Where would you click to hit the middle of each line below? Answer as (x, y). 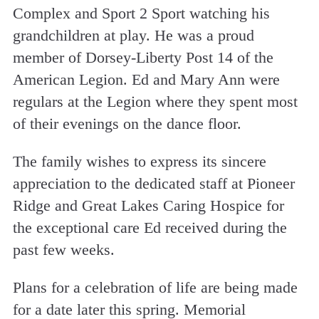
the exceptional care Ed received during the (150, 227)
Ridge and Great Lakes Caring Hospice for (148, 205)
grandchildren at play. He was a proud (133, 35)
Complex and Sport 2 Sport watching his (141, 13)
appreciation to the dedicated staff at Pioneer (153, 183)
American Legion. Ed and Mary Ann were (146, 79)
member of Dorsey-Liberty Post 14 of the (143, 57)
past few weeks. (63, 249)
